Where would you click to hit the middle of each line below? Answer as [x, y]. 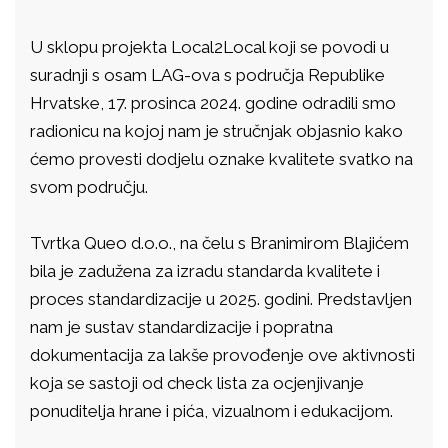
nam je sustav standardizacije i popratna [181, 327]
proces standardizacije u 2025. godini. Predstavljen [221, 299]
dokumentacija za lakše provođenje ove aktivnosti [222, 355]
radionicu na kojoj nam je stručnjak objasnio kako [216, 131]
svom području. [91, 187]
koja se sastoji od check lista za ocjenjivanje [197, 383]
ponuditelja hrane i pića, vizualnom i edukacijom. [213, 411]
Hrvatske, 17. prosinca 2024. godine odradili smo [213, 103]
